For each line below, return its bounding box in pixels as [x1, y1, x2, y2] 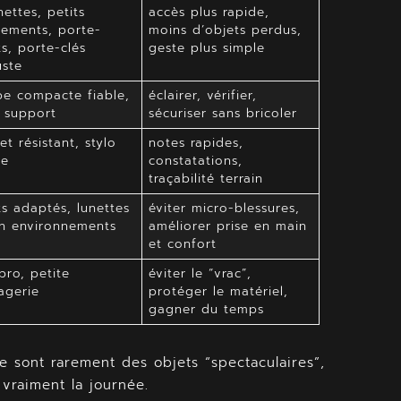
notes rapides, [148, 132, 243, 152]
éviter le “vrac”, [148, 263, 252, 283]
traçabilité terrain [148, 168, 263, 188]
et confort [148, 234, 217, 253]
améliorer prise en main [148, 216, 307, 235]
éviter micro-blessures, [148, 198, 300, 218]
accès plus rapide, [148, 2, 269, 21]
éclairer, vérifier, [148, 85, 257, 105]
